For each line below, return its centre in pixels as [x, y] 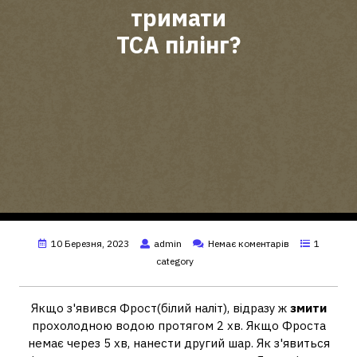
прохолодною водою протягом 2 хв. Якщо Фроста [178, 326]
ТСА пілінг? [178, 45]
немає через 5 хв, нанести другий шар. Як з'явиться [178, 343]
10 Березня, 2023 [90, 243]
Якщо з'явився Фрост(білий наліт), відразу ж [160, 308]
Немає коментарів [248, 243]
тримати [178, 18]
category [175, 261]
